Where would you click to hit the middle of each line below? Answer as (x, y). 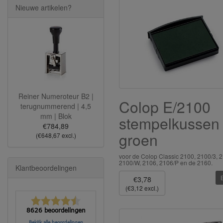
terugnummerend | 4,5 (56, 106)
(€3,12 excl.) (142, 188)
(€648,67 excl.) (56, 135)
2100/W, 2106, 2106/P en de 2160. (166, 163)
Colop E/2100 (165, 107)
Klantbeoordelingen (46, 167)
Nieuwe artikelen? (44, 7)
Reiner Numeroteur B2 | (56, 96)
